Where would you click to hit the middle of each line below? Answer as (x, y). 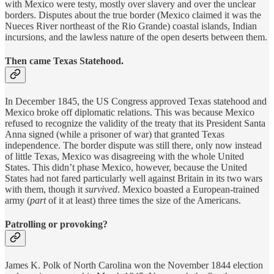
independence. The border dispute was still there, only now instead (133, 146)
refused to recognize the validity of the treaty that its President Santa (135, 124)
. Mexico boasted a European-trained (188, 190)
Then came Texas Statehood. (64, 61)
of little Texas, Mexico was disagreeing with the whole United (124, 157)
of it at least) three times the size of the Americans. (145, 201)
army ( (17, 201)
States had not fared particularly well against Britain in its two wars (134, 179)
